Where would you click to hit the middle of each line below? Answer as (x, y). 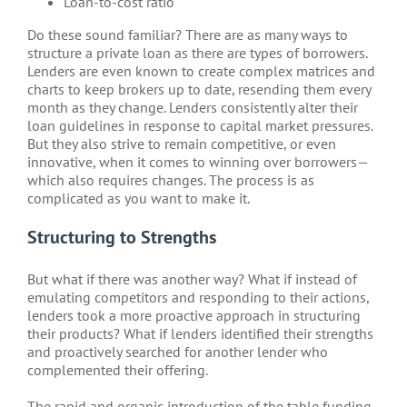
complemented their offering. (118, 369)
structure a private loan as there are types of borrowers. (197, 52)
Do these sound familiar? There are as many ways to (188, 34)
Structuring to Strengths (122, 237)
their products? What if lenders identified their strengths (200, 333)
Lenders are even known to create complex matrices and (201, 70)
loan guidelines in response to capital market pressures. (200, 125)
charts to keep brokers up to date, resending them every (199, 89)
